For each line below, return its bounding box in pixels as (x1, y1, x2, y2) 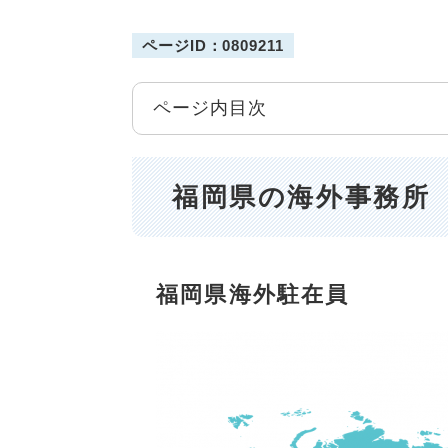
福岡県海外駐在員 (132, 282, 350, 308)
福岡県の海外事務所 (172, 181, 431, 212)
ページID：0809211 (142, 36, 284, 54)
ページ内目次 (153, 98, 267, 118)
